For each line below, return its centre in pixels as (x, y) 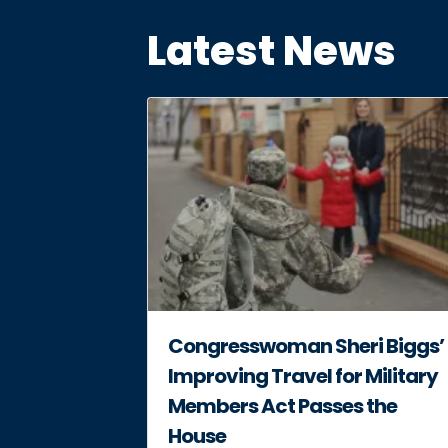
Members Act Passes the (282, 405)
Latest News (271, 51)
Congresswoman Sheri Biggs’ (306, 345)
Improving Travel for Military (303, 375)
